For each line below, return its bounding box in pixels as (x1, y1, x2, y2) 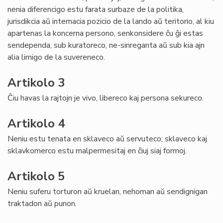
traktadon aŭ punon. (7, 198, 77, 209)
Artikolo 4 (7, 115, 65, 131)
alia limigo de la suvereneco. (7, 52, 107, 63)
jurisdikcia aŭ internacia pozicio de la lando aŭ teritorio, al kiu (7, 16, 214, 27)
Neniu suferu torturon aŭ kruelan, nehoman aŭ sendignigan (7, 186, 208, 197)
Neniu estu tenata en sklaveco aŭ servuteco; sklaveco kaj (7, 133, 207, 144)
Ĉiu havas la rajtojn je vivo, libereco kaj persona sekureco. (7, 93, 204, 104)
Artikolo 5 (7, 168, 65, 184)
